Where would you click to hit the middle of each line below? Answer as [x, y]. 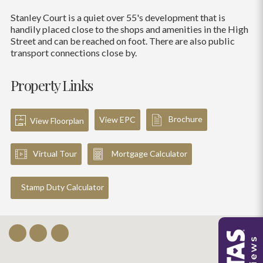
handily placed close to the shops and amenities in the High [129, 29]
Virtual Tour [55, 153]
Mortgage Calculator [148, 153]
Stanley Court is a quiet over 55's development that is [118, 17]
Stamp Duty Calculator [62, 187]
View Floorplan [56, 120]
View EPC [117, 120]
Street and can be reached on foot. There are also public [122, 41]
